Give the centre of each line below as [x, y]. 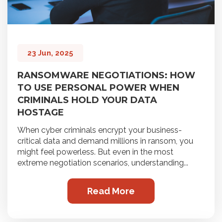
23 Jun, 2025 [50, 53]
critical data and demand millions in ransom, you [105, 141]
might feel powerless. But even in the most [95, 152]
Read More [111, 191]
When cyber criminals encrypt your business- [100, 130]
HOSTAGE [41, 113]
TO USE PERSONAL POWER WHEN [98, 88]
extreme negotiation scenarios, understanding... [103, 163]
